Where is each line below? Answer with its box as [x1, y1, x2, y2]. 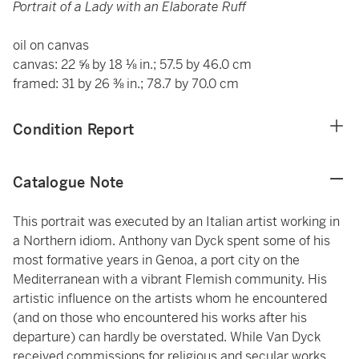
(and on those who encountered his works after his [13, 309, 307, 326]
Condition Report [13, 120, 134, 139]
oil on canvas [13, 37, 89, 54]
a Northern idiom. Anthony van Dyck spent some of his [13, 232, 330, 249]
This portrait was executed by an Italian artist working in [13, 213, 340, 230]
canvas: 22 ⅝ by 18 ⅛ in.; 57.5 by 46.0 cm [13, 56, 252, 73]
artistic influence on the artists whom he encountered [13, 290, 327, 307]
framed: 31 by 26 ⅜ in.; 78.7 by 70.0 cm [13, 75, 239, 92]
